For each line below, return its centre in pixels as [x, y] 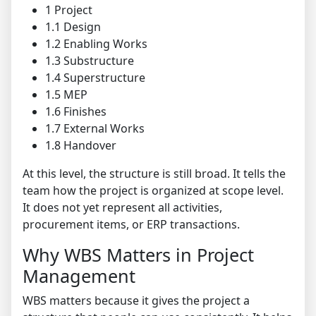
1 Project [69, 10]
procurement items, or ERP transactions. [131, 224]
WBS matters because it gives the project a [136, 300]
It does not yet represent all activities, [122, 207]
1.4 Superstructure [95, 78]
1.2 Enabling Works [96, 44]
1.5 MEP [66, 95]
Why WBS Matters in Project [138, 255]
